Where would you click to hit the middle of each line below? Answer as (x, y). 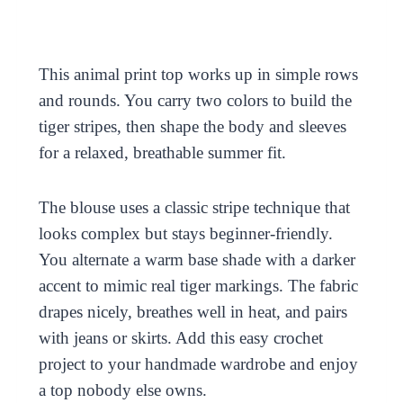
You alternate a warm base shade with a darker (197, 259)
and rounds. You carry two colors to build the (195, 100)
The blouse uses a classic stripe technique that (194, 207)
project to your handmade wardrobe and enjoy (198, 363)
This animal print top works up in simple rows (198, 74)
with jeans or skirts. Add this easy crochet (180, 337)
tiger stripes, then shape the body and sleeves (192, 126)
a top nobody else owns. (122, 390)
